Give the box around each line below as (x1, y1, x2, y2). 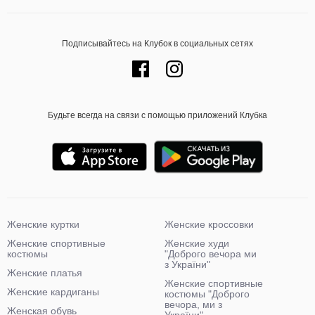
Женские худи (165, 238, 229, 249)
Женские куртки (7, 219, 79, 230)
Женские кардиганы (7, 286, 99, 297)
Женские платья (7, 267, 82, 278)
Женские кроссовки (165, 219, 254, 230)
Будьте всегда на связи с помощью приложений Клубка (48, 110, 267, 120)
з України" (165, 259, 210, 270)
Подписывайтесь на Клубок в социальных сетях (62, 39, 253, 49)
